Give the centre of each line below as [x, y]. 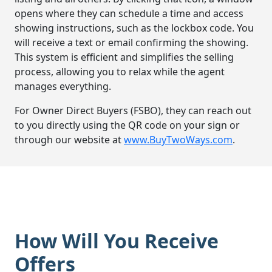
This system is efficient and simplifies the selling [124, 57]
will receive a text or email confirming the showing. [131, 43]
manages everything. [63, 87]
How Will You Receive [117, 241]
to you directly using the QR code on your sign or [127, 125]
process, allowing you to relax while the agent [120, 72]
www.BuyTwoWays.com [178, 140]
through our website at [69, 140]
